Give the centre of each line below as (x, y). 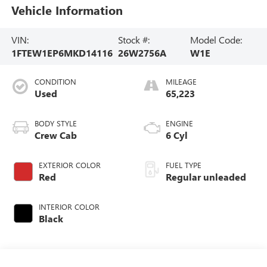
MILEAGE (181, 81)
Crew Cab (55, 135)
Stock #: (133, 39)
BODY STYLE (55, 123)
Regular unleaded (206, 176)
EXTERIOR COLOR (69, 164)
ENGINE (179, 123)
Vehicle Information (67, 10)
